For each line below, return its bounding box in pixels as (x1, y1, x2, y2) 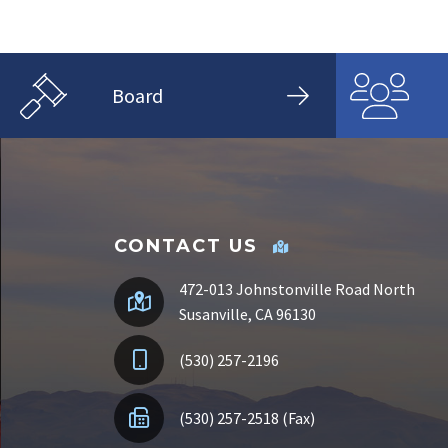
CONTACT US (114, 235, 258, 258)
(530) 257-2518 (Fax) (179, 407, 315, 428)
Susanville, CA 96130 (179, 304, 316, 325)
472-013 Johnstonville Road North (179, 279, 415, 300)
